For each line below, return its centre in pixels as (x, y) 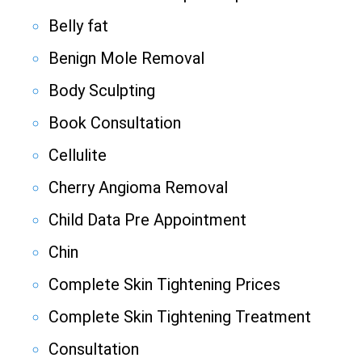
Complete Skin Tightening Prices (164, 285)
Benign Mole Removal (126, 59)
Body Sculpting (102, 91)
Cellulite (78, 156)
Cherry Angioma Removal (138, 188)
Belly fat (78, 26)
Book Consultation (115, 123)
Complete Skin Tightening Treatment (180, 317)
